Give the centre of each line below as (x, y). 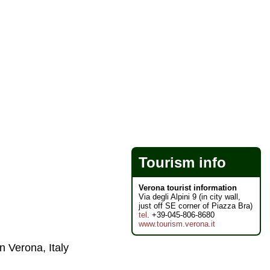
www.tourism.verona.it (177, 224)
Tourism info (182, 162)
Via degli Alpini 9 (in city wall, (190, 197)
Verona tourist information (188, 188)
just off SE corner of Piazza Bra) (196, 206)
